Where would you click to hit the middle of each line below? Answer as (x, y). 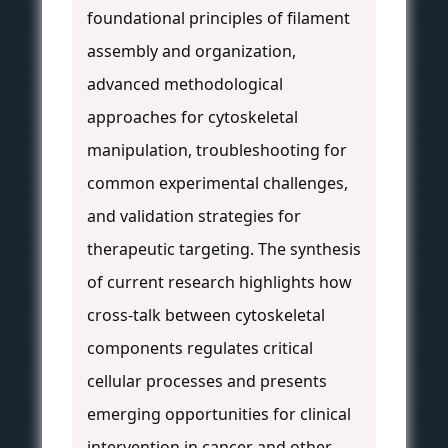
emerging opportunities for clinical (219, 414)
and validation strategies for (194, 216)
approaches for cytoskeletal (192, 117)
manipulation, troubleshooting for (217, 150)
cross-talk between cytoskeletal (206, 315)
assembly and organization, (191, 51)
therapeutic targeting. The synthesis (224, 249)
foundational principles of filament (218, 18)
